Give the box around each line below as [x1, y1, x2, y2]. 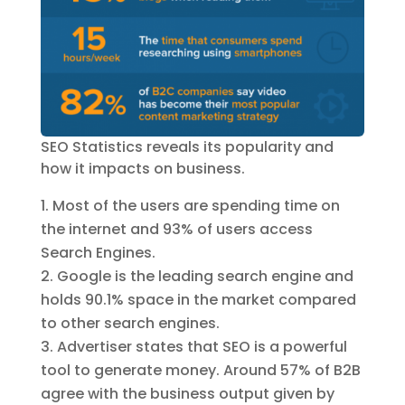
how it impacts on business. [40, 157, 245, 179]
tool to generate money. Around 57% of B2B [40, 359, 361, 381]
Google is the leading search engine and [56, 265, 353, 287]
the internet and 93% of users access [40, 218, 313, 240]
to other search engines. [40, 312, 220, 334]
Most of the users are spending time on [52, 194, 340, 216]
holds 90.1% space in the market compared [40, 288, 356, 310]
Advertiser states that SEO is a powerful [56, 335, 347, 357]
